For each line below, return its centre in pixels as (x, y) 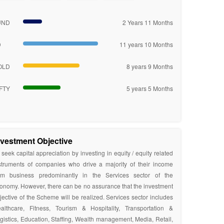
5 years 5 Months (150, 88)
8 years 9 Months (150, 66)
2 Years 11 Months (148, 22)
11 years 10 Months (146, 44)
